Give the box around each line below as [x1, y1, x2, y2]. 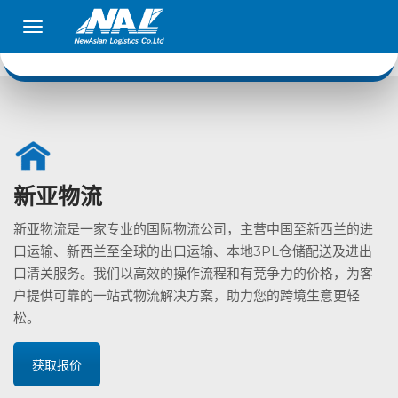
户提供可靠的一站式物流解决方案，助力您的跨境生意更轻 [13, 287, 360, 304]
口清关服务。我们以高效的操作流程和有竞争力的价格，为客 [13, 265, 373, 282]
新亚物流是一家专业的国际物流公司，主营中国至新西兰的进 [13, 220, 373, 237]
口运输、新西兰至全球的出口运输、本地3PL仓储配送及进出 [13, 243, 372, 259]
